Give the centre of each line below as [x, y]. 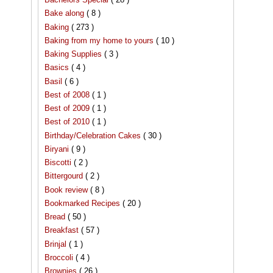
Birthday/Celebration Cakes [94, 135]
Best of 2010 [68, 122]
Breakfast [63, 230]
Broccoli [60, 257]
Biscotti [59, 163]
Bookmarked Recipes [83, 203]
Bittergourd [65, 176]
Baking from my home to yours [100, 40]
